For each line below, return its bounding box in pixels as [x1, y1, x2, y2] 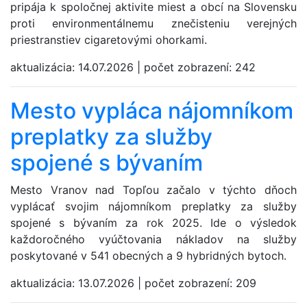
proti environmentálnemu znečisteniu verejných [10, 16, 297, 30]
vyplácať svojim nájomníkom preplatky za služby [10, 199, 297, 213]
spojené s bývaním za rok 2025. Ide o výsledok [10, 215, 297, 230]
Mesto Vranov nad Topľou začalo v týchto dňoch [10, 182, 297, 197]
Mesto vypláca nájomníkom [10, 97, 293, 124]
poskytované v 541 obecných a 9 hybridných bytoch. [10, 248, 286, 262]
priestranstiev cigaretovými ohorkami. [10, 32, 207, 47]
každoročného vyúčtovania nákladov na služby [10, 232, 297, 246]
